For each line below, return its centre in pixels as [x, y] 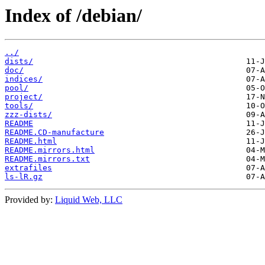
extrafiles [28, 168]
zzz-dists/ [28, 115]
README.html [31, 141]
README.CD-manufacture [54, 132]
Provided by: [30, 200]
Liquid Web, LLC [89, 200]
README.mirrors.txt [47, 159]
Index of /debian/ [73, 15]
